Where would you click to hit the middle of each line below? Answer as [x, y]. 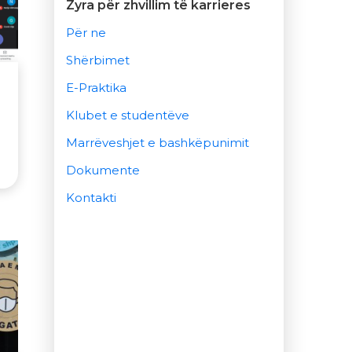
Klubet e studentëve [127, 115]
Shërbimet [97, 60]
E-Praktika [96, 88]
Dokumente [103, 170]
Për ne [86, 33]
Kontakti [91, 198]
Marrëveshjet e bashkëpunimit [157, 143]
